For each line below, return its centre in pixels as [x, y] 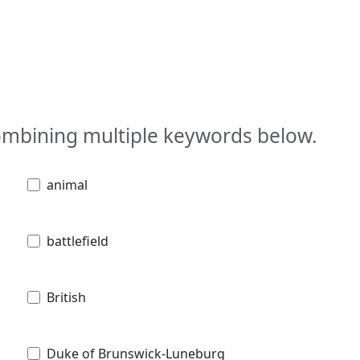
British [66, 297]
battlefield [78, 241]
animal [67, 184]
